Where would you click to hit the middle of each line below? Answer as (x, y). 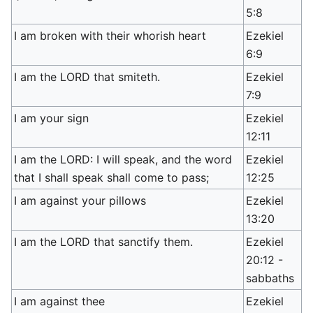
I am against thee (60, 301)
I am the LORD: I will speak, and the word (123, 159)
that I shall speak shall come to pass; (112, 177)
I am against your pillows (80, 201)
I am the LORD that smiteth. (87, 77)
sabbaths (270, 278)
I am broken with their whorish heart (110, 36)
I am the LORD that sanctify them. (104, 242)
